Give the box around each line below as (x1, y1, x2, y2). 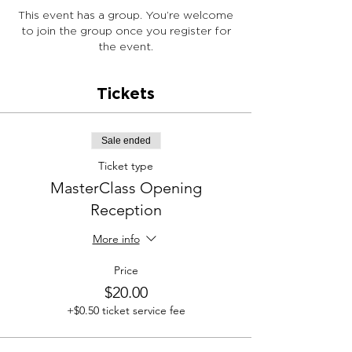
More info (92, 232, 140, 247)
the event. (98, 40, 153, 52)
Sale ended (101, 135, 151, 146)
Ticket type (98, 159, 153, 173)
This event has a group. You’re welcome (18, 9, 233, 20)
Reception (90, 200, 162, 219)
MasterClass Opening (49, 178, 202, 197)
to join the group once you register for (20, 24, 231, 36)
